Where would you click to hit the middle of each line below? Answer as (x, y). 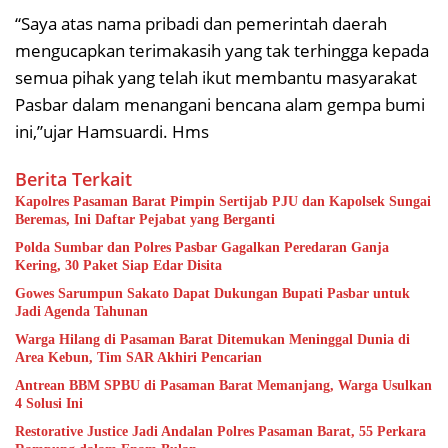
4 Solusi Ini (49, 403)
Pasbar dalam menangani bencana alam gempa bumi (220, 104)
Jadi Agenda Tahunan (81, 311)
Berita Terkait (73, 178)
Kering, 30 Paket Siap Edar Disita (118, 265)
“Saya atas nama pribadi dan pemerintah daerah (201, 23)
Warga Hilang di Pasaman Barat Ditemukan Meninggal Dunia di (212, 339)
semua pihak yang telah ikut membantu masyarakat (216, 77)
